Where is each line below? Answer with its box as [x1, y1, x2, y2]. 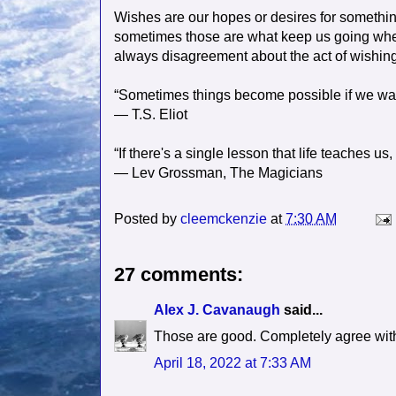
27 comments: [114, 263, 243, 286]
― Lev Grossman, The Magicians [114, 165, 323, 181]
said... [280, 302, 323, 318]
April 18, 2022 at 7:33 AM [154, 355, 311, 371]
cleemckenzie [180, 211, 267, 227]
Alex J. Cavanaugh [154, 302, 280, 318]
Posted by [114, 211, 180, 227]
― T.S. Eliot [114, 107, 187, 123]
